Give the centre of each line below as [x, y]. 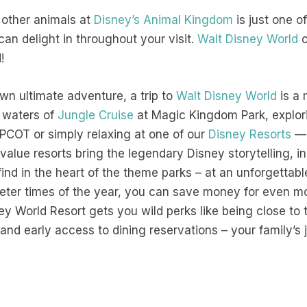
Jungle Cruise [96, 115]
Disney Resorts [250, 135]
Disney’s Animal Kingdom [164, 20]
